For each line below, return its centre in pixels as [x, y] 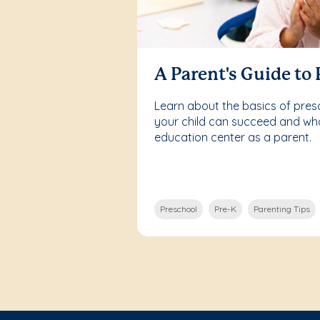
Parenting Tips [282, 209]
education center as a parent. [233, 137]
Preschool [179, 209]
